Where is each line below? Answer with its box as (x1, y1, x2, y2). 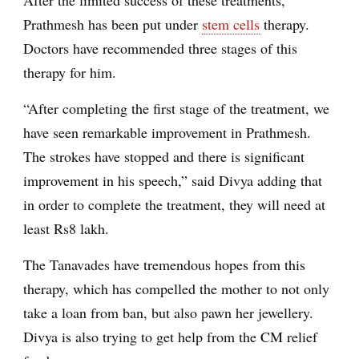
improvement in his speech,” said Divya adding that (23, 170, 322, 190)
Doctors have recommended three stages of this (23, 38, 297, 58)
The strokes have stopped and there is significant (23, 146, 305, 166)
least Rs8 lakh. (23, 218, 109, 238)
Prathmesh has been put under (23, 14, 202, 34)
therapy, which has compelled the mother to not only (23, 278, 329, 298)
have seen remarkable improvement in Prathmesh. (23, 122, 311, 142)
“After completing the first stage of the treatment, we (23, 98, 329, 118)
